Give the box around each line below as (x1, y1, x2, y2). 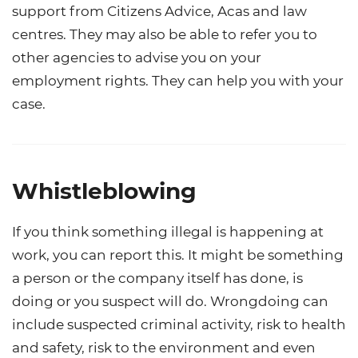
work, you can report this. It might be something (12, 246, 344, 263)
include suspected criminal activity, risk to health (12, 316, 346, 332)
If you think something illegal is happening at (12, 223, 324, 240)
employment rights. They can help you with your (12, 72, 344, 89)
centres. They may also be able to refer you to (12, 26, 317, 42)
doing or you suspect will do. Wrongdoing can (12, 292, 328, 309)
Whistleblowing (12, 177, 197, 205)
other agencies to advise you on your (12, 49, 261, 66)
